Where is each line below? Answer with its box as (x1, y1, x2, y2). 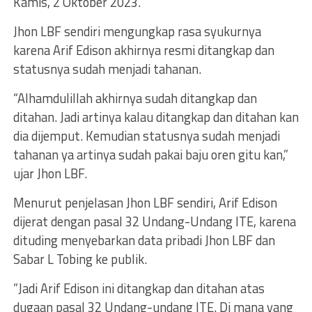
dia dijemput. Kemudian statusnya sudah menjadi (13, 126, 280, 146)
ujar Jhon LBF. (13, 164, 87, 183)
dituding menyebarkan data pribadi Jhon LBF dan (13, 231, 275, 250)
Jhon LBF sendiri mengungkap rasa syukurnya (13, 22, 261, 41)
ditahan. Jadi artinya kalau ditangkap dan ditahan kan (13, 107, 299, 127)
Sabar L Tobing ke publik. (13, 249, 147, 269)
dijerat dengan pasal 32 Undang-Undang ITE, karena (13, 212, 296, 231)
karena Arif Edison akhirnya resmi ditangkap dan (13, 40, 274, 60)
